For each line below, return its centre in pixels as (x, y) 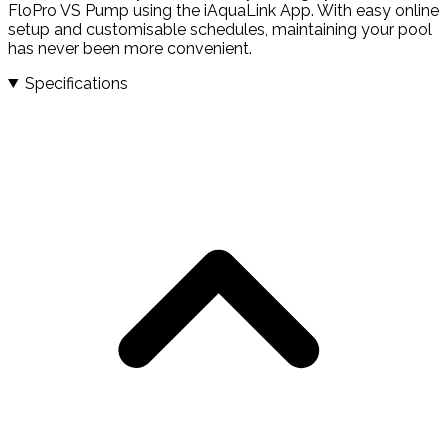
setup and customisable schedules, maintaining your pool (220, 29)
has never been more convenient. (130, 48)
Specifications (76, 83)
